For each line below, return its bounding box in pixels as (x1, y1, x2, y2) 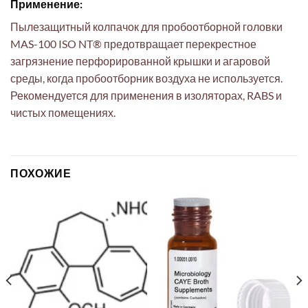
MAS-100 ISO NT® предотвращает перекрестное (10, 36, 256, 50)
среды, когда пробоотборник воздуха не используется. (10, 71, 283, 85)
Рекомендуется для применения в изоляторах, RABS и (10, 88, 282, 102)
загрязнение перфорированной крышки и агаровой (10, 54, 270, 67)
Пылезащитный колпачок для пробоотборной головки (10, 19, 283, 33)
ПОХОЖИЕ (10, 166, 71, 180)
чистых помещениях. (10, 105, 115, 119)
